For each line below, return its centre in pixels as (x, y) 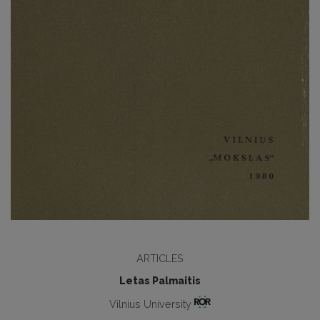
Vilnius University (151, 304)
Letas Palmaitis (160, 280)
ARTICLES (160, 258)
